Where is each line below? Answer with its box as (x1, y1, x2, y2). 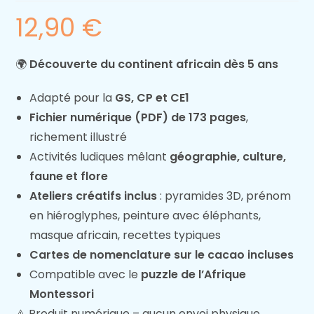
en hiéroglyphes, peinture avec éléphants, (29, 207, 261, 224)
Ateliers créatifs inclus (29, 188, 158, 205)
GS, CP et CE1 (115, 90, 190, 107)
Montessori (29, 286, 95, 303)
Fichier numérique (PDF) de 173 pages (29, 109, 247, 126)
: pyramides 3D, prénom (157, 188, 292, 205)
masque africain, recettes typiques (29, 227, 221, 244)
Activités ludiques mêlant (29, 149, 170, 165)
